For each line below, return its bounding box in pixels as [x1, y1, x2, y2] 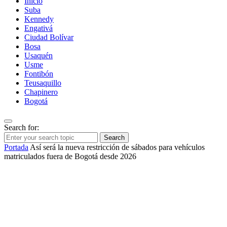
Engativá [24, 24, 53, 33]
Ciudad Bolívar [24, 33, 73, 42]
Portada [4, 143, 28, 152]
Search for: [4, 123, 39, 132]
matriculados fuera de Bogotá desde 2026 [4, 152, 136, 161]
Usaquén [24, 51, 53, 60]
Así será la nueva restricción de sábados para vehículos [30, 143, 205, 152]
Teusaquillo [24, 79, 61, 88]
